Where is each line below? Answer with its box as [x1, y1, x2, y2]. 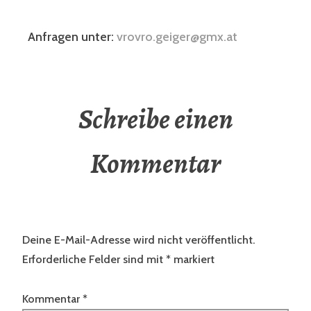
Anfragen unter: [28, 29, 117, 45]
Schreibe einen [78, 100, 233, 139]
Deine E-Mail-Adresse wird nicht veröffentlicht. [22, 233, 255, 247]
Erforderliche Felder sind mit [22, 253, 166, 267]
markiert [171, 253, 215, 267]
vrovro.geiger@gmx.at [117, 29, 237, 45]
